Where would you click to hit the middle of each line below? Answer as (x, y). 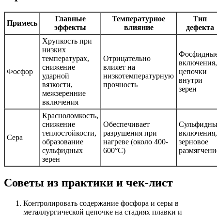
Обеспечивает (126, 124)
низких (54, 49)
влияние (139, 27)
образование (63, 141)
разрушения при (130, 133)
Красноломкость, (70, 115)
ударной (56, 76)
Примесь (22, 23)
